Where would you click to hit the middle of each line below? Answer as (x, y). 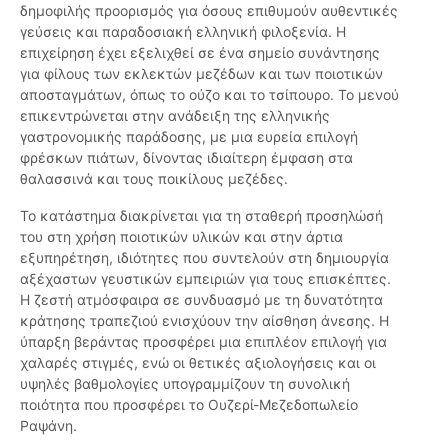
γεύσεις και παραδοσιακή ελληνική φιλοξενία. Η (183, 32)
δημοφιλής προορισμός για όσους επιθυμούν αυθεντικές (209, 11)
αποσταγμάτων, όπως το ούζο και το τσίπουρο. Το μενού (209, 95)
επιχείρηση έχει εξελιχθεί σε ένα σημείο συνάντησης (200, 53)
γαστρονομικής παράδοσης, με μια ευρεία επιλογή (189, 137)
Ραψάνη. (48, 426)
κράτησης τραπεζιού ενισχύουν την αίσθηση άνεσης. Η (204, 321)
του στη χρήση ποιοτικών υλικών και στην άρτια (181, 237)
